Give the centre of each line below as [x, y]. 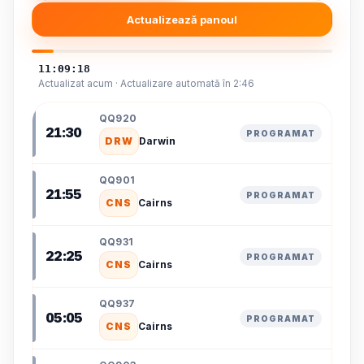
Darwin [157, 141]
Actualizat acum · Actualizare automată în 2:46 [146, 83]
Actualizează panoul [182, 19]
